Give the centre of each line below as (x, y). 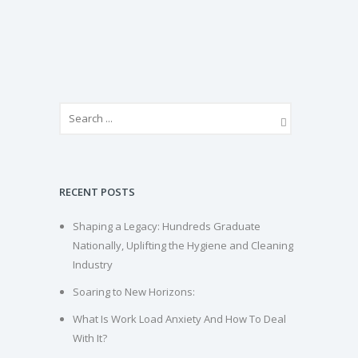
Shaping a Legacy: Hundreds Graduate (166, 226)
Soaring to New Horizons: (133, 291)
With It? (89, 338)
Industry (92, 264)
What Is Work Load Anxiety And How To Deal (179, 318)
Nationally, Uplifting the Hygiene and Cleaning (183, 245)
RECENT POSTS (97, 191)
